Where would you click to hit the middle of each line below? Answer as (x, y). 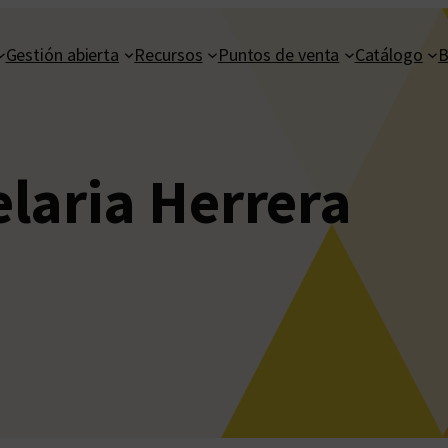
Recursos (168, 54)
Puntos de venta (278, 54)
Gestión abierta (62, 54)
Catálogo (388, 54)
